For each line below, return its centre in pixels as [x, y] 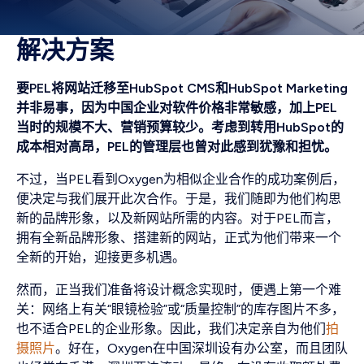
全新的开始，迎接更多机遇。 [101, 258]
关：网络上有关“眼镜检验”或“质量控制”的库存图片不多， [180, 310]
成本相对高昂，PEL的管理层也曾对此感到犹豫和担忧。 [177, 147]
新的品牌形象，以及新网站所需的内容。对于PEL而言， [178, 219]
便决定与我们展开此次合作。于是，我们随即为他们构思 [179, 199]
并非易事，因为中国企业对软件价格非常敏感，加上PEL [177, 108]
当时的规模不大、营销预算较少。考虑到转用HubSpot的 [180, 128]
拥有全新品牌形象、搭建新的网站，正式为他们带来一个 [179, 238]
